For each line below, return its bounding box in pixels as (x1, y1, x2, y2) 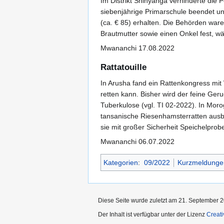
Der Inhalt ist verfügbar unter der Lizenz (98, 211, 206, 218)
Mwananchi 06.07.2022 (100, 137, 174, 146)
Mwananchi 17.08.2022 (100, 43, 174, 52)
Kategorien (103, 158, 138, 167)
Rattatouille (100, 62, 146, 72)
